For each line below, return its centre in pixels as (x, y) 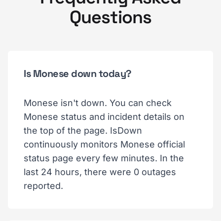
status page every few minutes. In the (104, 158)
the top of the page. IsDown (83, 130)
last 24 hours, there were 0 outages (100, 172)
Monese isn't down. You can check (98, 103)
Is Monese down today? (78, 73)
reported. (43, 185)
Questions (110, 17)
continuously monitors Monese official (104, 144)
